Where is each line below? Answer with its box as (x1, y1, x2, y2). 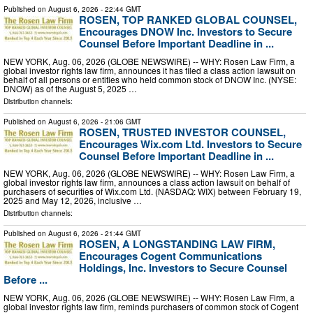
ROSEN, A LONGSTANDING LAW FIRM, (79, 236, 275, 252)
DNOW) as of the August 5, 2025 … (3, 82, 137, 94)
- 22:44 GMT (99, 4, 141, 15)
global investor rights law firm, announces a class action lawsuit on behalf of (3, 176, 290, 189)
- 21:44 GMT (99, 228, 141, 239)
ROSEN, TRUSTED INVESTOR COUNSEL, (79, 124, 286, 140)
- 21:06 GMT (99, 116, 141, 126)
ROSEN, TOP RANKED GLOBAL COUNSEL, (79, 12, 297, 28)
